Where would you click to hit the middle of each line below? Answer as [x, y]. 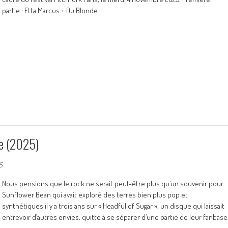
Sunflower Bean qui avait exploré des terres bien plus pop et [95, 195]
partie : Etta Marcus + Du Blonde [50, 10]
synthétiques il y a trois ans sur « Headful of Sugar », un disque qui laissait [113, 206]
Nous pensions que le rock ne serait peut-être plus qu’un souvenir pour [113, 183]
